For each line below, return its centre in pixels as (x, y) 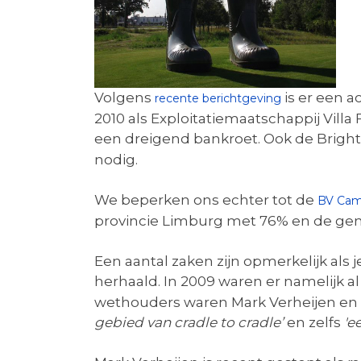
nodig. (116, 160)
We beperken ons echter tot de (206, 200)
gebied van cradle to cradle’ (189, 322)
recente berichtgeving (218, 98)
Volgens (124, 98)
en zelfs (314, 322)
